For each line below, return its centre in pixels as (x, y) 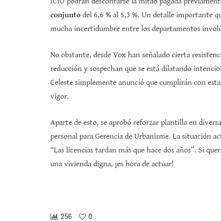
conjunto (65, 15)
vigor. (60, 97)
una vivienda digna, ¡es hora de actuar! (112, 164)
